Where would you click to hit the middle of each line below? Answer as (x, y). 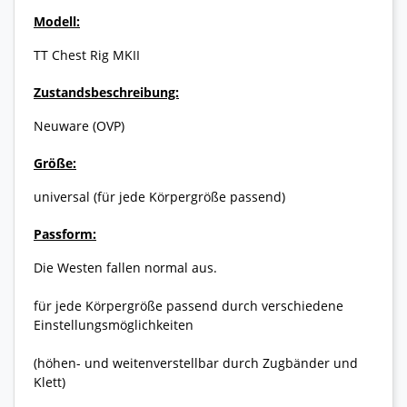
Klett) (50, 382)
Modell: (57, 22)
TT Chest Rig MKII (87, 55)
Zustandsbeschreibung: (106, 93)
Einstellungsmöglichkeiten (114, 325)
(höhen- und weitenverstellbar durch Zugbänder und (196, 363)
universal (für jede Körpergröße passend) (159, 197)
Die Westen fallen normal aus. (125, 268)
